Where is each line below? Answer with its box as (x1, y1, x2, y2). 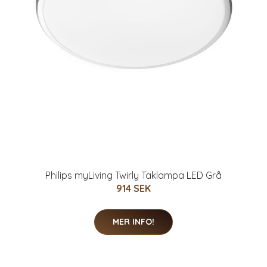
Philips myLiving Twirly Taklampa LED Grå (45, 169, 222, 181)
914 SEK (116, 182, 151, 194)
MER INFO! (113, 216, 154, 227)
